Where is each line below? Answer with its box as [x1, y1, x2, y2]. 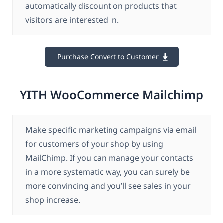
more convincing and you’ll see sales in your [25, 180, 191, 191]
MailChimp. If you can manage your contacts [25, 152, 193, 163]
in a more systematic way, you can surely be [25, 166, 190, 177]
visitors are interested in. [25, 14, 119, 26]
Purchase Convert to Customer [57, 52, 159, 62]
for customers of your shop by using [25, 138, 163, 149]
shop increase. [25, 194, 80, 205]
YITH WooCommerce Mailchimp [20, 86, 203, 103]
